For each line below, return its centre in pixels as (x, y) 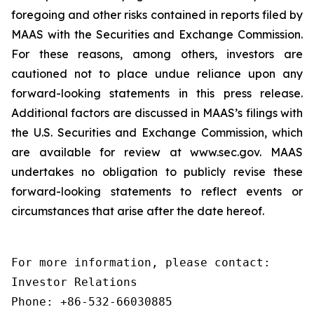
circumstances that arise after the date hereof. (138, 211)
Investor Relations (74, 282)
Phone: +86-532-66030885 (92, 302)
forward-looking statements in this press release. (157, 93)
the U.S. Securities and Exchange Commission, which (157, 132)
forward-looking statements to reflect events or (157, 191)
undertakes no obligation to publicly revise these (157, 172)
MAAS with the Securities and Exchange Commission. (157, 34)
